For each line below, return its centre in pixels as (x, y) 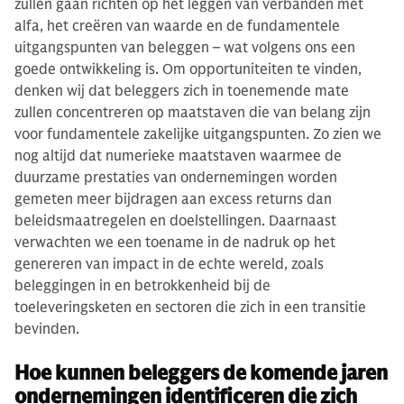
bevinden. (47, 329)
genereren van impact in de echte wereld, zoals (169, 264)
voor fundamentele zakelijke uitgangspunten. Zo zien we (198, 134)
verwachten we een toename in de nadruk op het (175, 242)
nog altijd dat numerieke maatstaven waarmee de (178, 156)
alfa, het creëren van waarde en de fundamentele (177, 26)
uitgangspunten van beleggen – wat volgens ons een (185, 47)
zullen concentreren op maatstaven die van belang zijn (193, 112)
